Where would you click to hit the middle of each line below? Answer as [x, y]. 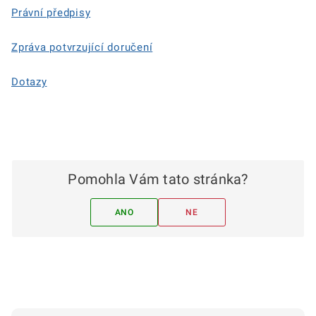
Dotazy [29, 82]
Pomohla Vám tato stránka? [158, 179]
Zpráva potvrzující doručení [82, 47]
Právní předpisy [51, 13]
